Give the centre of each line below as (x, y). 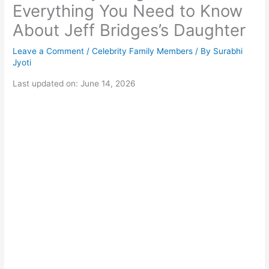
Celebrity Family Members (143, 51)
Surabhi (228, 51)
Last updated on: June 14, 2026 (74, 83)
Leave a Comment (49, 51)
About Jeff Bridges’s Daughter (129, 30)
